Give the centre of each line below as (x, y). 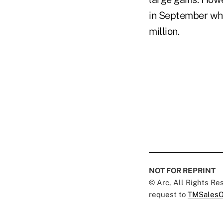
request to (168, 194)
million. (164, 31)
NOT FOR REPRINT (182, 170)
